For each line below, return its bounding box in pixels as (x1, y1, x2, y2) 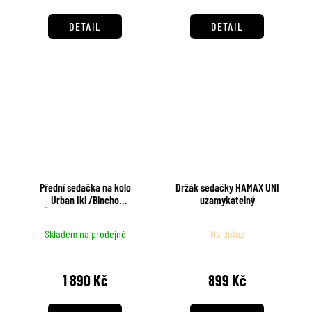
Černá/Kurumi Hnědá (43, 205, 127, 219)
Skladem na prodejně (44, 226, 126, 240)
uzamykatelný (199, 192, 255, 206)
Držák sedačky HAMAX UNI (175, 180, 279, 194)
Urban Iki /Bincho (51, 192, 119, 206)
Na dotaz (210, 226, 244, 240)
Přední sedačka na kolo (39, 180, 131, 194)
